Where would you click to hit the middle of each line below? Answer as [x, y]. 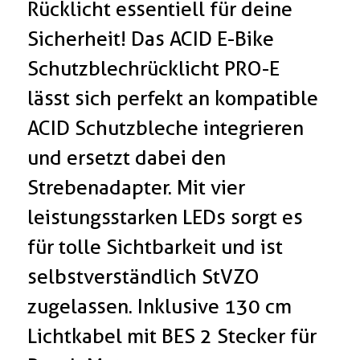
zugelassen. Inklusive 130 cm [160, 307]
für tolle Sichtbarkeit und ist [155, 247]
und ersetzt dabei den [127, 158]
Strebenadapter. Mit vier [137, 188]
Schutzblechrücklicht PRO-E [154, 69]
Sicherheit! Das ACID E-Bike [151, 39]
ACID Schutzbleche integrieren [166, 128]
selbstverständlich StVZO [144, 277]
